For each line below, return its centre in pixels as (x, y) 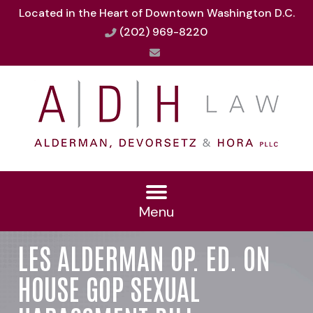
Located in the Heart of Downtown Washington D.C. (156, 13)
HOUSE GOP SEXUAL (109, 287)
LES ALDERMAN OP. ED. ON (144, 257)
